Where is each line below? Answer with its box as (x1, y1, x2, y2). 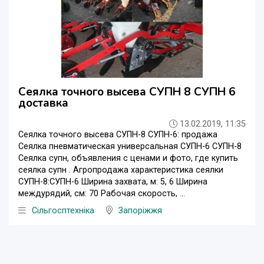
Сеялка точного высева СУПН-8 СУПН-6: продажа (18, 129, 217, 140)
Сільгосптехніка (32, 205, 94, 216)
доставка (18, 95, 68, 111)
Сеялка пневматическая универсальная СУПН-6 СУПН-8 (18, 141, 242, 151)
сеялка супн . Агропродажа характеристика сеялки (18, 164, 223, 175)
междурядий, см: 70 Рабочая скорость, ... (18, 188, 185, 199)
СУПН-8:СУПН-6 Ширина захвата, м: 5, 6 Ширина (18, 176, 207, 187)
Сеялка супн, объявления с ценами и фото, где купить (18, 153, 238, 163)
